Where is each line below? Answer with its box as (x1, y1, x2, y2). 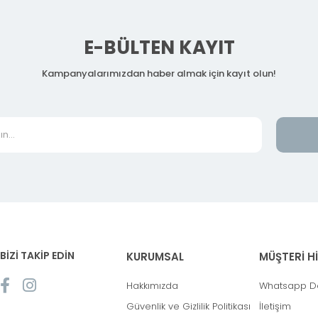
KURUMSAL (126, 249, 184, 265)
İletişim (258, 300, 291, 314)
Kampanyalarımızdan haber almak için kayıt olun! (42, 67, 276, 81)
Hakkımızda (126, 279, 178, 293)
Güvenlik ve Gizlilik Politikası (126, 300, 251, 314)
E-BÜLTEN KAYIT (83, 35, 235, 61)
